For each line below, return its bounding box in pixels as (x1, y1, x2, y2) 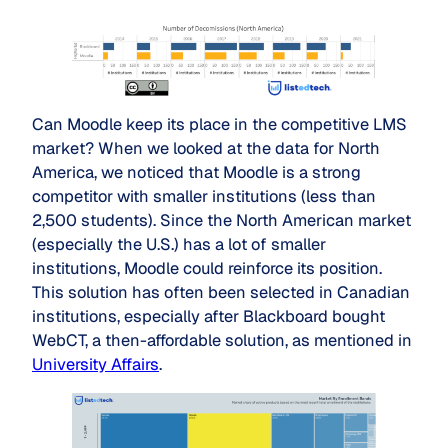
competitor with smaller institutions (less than (32, 186, 376, 207)
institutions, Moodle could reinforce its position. (32, 258, 382, 279)
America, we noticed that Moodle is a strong (32, 162, 361, 183)
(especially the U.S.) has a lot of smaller (32, 234, 326, 255)
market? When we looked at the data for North (32, 138, 380, 159)
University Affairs (32, 354, 159, 375)
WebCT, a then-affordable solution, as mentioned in (32, 330, 412, 351)
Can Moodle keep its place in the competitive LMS (32, 114, 407, 135)
